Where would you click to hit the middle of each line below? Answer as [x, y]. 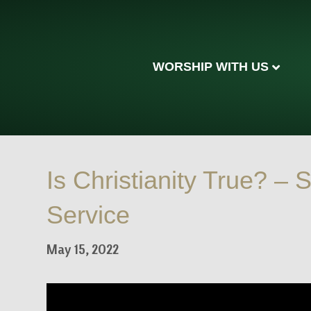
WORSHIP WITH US [211, 67]
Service [89, 215]
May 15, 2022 [83, 249]
